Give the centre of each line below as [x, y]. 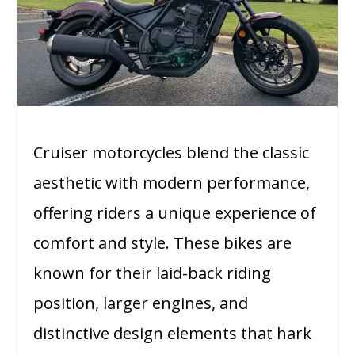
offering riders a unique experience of [175, 212]
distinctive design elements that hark [173, 333]
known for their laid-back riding [153, 273]
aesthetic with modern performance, [172, 182]
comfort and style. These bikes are [163, 242]
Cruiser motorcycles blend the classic [172, 152]
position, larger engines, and [141, 303]
